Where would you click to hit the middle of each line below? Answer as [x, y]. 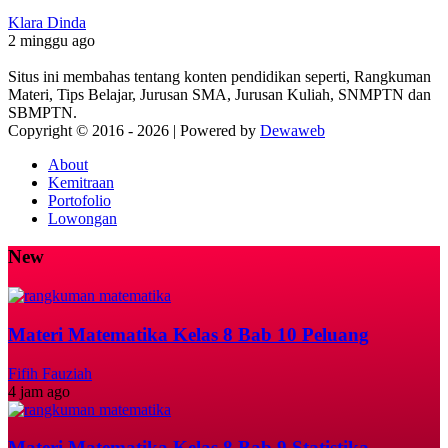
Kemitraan [81, 182]
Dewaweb [292, 130]
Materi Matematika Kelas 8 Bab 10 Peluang [188, 334]
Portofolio [79, 200]
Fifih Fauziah [50, 373]
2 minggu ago [51, 40]
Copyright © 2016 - [72, 130]
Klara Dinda [47, 22]
